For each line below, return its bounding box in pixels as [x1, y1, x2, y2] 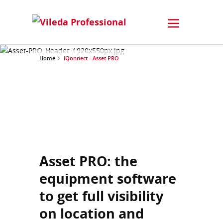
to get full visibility [39, 187, 163, 205]
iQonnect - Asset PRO [64, 54, 119, 62]
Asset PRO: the [39, 152, 137, 170]
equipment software [39, 169, 176, 188]
